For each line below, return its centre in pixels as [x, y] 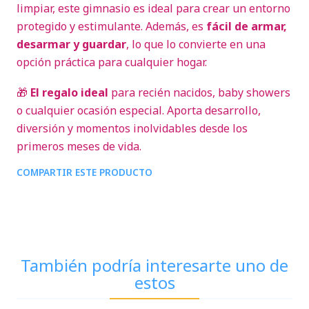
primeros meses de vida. [79, 146]
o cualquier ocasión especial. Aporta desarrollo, [139, 110]
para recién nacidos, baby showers [199, 92]
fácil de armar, [247, 26]
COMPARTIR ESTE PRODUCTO [84, 172]
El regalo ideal [69, 92]
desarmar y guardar [71, 44]
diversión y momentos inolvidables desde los [132, 128]
